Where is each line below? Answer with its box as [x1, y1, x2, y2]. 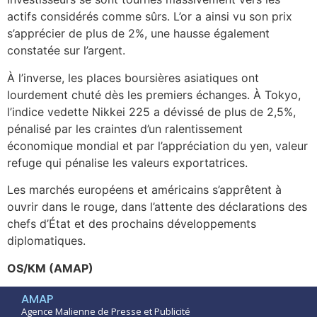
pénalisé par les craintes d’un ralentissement [7, 121, 243, 136]
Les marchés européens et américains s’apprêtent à [7, 183, 282, 197]
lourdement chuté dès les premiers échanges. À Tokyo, [7, 87, 301, 102]
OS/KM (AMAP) [7, 260, 93, 275]
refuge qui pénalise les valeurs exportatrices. [7, 155, 248, 170]
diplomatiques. [7, 234, 86, 248]
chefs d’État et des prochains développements [7, 217, 256, 231]
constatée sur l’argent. [7, 43, 125, 58]
